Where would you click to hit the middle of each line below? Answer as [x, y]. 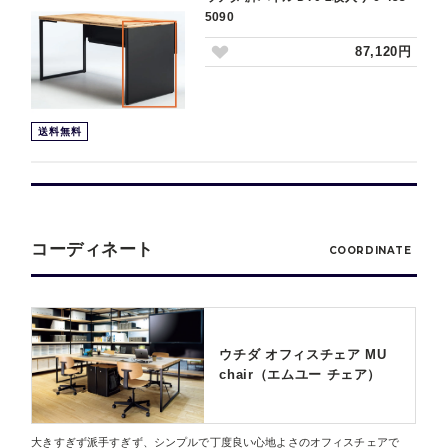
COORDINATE [370, 251]
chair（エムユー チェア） [300, 375]
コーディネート [92, 250]
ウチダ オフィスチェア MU [303, 355]
